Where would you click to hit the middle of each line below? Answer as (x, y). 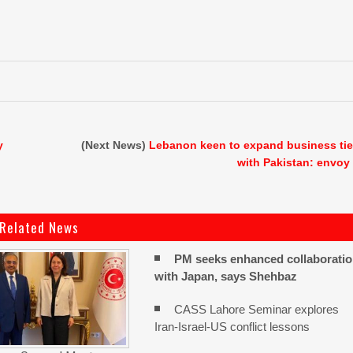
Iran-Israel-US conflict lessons (232, 327)
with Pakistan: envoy (294, 162)
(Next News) (115, 145)
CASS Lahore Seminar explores (257, 309)
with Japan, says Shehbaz (226, 276)
